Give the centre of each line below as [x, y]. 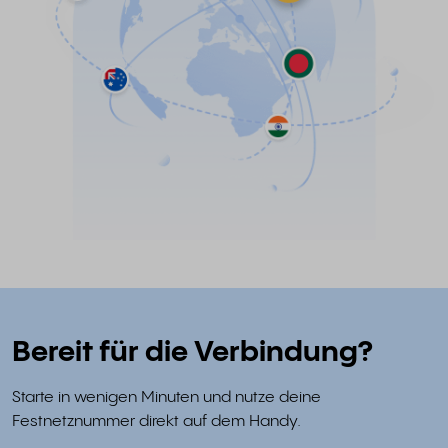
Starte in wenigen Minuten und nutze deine [166, 398]
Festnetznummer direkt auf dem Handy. [156, 422]
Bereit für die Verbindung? [192, 353]
